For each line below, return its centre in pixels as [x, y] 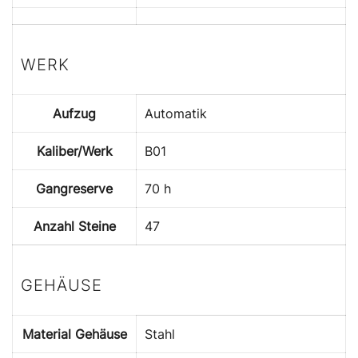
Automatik [176, 114]
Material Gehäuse [74, 334]
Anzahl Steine [74, 227]
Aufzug [74, 114]
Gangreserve [74, 189]
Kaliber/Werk [74, 151]
